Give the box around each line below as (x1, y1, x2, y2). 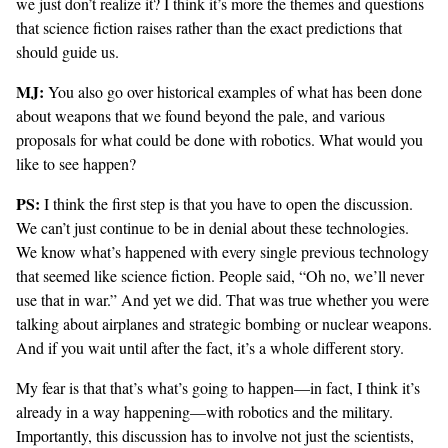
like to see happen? (16, 153, 136, 175)
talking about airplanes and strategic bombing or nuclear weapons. (16, 313, 432, 335)
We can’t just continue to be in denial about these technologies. (16, 217, 409, 239)
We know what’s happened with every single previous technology (16, 241, 429, 263)
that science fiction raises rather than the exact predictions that (16, 17, 402, 39)
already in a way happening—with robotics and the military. (16, 401, 393, 423)
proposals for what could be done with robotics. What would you (16, 129, 423, 151)
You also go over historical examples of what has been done (44, 81, 422, 103)
